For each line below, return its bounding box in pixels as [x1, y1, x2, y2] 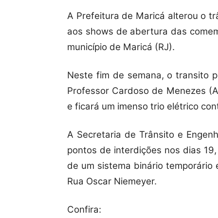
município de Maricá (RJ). [67, 41, 175, 53]
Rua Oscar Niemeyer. [67, 176, 157, 187]
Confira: [67, 204, 101, 216]
